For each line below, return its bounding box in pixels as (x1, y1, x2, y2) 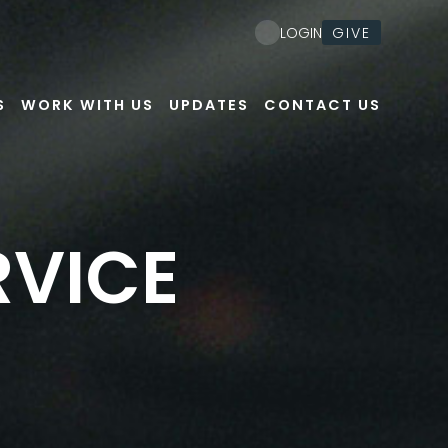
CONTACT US (263, 95, 381, 115)
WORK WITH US (20, 95, 154, 115)
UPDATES (168, 95, 249, 115)
